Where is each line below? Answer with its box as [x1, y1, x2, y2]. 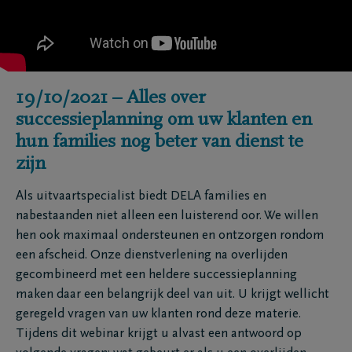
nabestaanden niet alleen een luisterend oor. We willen [16, 210, 318, 223]
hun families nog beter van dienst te [16, 133, 303, 152]
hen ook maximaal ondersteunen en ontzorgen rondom [16, 229, 324, 243]
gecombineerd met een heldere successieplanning [16, 269, 297, 282]
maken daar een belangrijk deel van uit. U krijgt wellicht [16, 288, 329, 302]
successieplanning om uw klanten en [16, 111, 312, 130]
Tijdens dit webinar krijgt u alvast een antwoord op [16, 328, 302, 341]
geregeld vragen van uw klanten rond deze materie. [16, 308, 301, 321]
